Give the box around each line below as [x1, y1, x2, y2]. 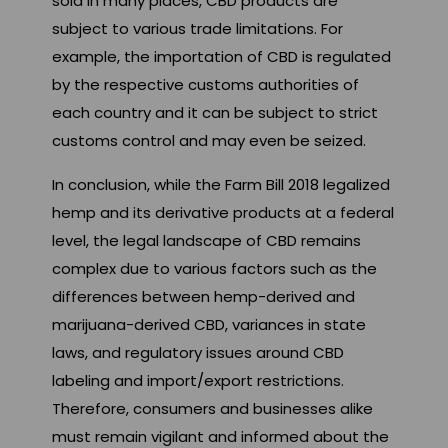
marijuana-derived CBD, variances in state [52, 314, 366, 336]
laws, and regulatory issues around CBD [52, 342, 344, 364]
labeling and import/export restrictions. [52, 370, 344, 392]
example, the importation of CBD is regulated [52, 46, 391, 68]
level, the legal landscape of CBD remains [52, 230, 361, 252]
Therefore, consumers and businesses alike [52, 398, 373, 420]
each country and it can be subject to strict [52, 102, 378, 124]
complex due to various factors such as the [52, 258, 377, 280]
